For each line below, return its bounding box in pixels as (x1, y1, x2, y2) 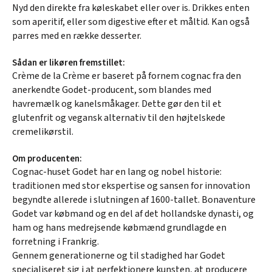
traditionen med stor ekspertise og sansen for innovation (12, 178, 250, 192)
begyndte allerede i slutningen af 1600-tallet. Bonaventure (12, 192, 256, 206)
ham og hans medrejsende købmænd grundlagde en (12, 220, 226, 234)
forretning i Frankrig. (12, 234, 99, 248)
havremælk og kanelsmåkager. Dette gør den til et (12, 97, 222, 110)
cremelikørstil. (12, 124, 73, 138)
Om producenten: (12, 152, 82, 165)
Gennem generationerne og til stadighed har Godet (12, 248, 225, 262)
